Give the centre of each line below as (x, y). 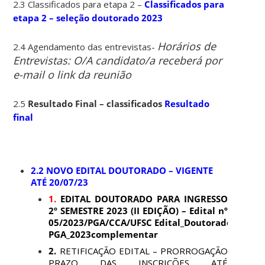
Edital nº (209, 210)
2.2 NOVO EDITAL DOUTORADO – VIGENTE (122, 170)
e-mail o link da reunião (72, 74)
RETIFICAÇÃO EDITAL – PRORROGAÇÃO (144, 251)
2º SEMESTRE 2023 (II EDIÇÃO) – (118, 210)
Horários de (187, 46)
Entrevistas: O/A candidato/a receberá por (118, 60)
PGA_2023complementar (104, 234)
